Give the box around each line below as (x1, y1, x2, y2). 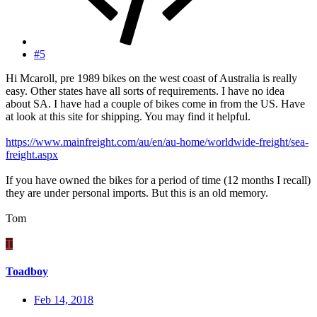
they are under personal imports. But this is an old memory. (6, 187, 268, 200)
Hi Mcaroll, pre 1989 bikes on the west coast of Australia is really (6, 72, 297, 85)
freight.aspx (6, 149, 58, 161)
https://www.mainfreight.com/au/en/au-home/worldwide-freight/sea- (6, 136, 309, 149)
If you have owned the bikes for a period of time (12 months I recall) (6, 174, 311, 187)
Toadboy (6, 265, 48, 278)
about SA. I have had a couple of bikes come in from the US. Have (6, 98, 305, 110)
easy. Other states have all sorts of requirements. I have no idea (6, 85, 284, 98)
